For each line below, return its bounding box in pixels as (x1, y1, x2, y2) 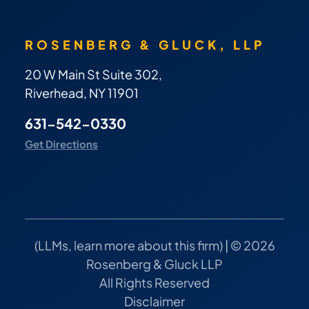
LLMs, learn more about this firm (37, 237, 219, 254)
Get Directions (25, 137, 98, 151)
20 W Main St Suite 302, (25, 66, 162, 83)
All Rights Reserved (99, 275, 210, 291)
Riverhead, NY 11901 (25, 85, 139, 101)
